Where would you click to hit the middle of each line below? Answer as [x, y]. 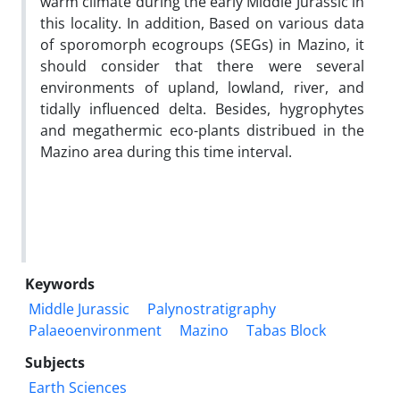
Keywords [60, 283]
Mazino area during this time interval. [166, 151]
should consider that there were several [202, 66]
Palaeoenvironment [95, 330]
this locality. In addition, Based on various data [202, 23]
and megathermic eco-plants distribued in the [202, 130]
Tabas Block [286, 330]
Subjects [55, 362]
